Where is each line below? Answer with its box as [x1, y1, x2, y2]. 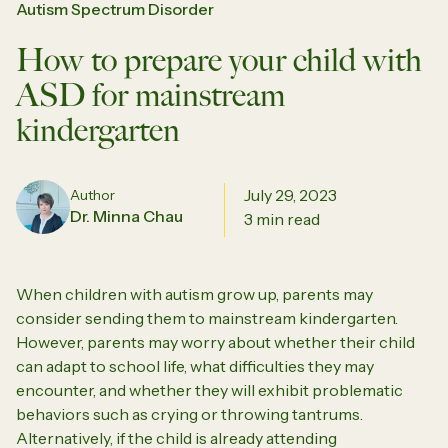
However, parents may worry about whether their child [16, 331, 415, 352]
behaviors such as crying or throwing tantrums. [16, 403, 363, 424]
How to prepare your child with [16, 40, 422, 79]
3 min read [244, 208, 320, 229]
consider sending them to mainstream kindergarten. [16, 307, 398, 328]
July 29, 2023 [244, 184, 337, 205]
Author [70, 185, 115, 204]
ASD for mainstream [16, 75, 285, 114]
